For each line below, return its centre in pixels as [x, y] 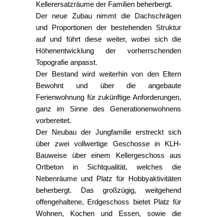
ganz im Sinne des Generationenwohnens [108, 109]
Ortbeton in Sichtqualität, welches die [108, 167]
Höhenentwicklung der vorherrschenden [108, 51]
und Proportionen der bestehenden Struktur [108, 27]
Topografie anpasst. [67, 62]
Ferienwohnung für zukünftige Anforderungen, [108, 97]
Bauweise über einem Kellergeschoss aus [108, 155]
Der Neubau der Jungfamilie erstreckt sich [108, 132]
